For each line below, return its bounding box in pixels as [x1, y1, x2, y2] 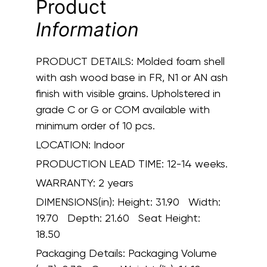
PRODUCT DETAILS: [36, 55, 133, 68]
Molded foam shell [133, 55, 225, 68]
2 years [98, 176, 133, 190]
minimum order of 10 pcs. [36, 119, 155, 132]
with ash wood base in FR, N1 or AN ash [36, 71, 228, 84]
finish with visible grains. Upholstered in [36, 87, 221, 100]
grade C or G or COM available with [36, 103, 210, 116]
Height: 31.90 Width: [117, 195, 221, 209]
